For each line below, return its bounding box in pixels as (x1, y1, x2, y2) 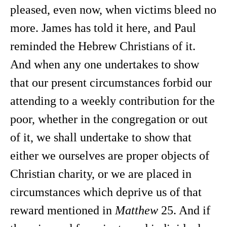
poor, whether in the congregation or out (10, 112, 208, 126)
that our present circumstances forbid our (10, 76, 212, 89)
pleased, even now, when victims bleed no (10, 3, 216, 16)
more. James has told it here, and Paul (10, 21, 196, 34)
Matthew (115, 204, 158, 217)
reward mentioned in (10, 204, 115, 217)
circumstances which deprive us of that (10, 185, 202, 199)
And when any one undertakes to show (10, 58, 199, 71)
